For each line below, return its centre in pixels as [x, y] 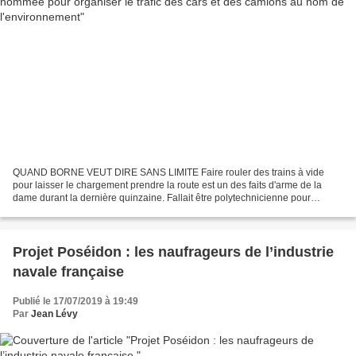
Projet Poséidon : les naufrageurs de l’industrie [173, 252]
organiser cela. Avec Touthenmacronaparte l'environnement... [145, 211]
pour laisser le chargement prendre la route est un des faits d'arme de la [167, 186]
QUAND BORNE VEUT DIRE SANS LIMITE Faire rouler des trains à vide [168, 173]
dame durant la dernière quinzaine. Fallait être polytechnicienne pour [162, 198]
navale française [68, 272]
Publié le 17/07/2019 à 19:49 [75, 302]
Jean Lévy [54, 314]
